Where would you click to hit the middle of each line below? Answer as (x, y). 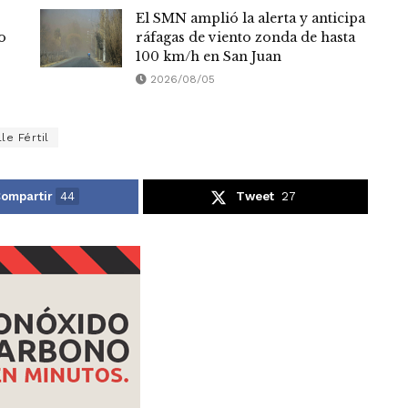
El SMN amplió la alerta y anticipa (250, 19)
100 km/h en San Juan (209, 57)
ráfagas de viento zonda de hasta (245, 38)
